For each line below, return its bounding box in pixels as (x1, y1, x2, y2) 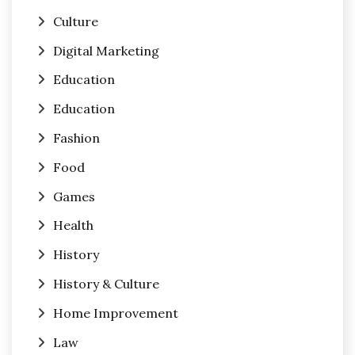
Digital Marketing (53, 42, 159, 59)
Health (53, 217, 94, 234)
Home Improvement (53, 304, 178, 321)
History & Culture (53, 276, 159, 292)
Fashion (53, 130, 100, 147)
